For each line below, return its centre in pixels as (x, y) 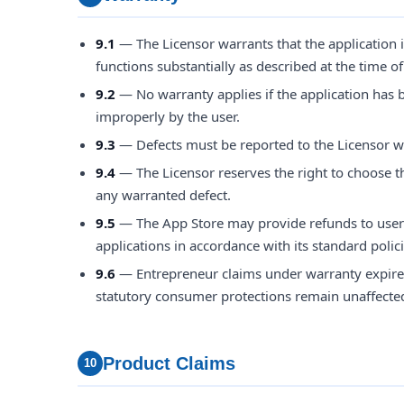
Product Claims (169, 363)
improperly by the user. (168, 116)
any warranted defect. (163, 195)
